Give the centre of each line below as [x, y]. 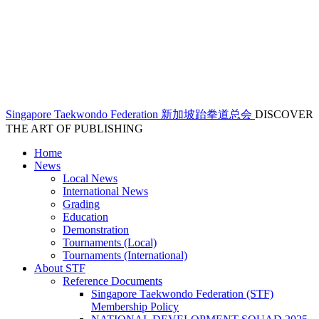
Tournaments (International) [125, 256]
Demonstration [96, 230]
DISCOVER [284, 115]
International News [105, 192]
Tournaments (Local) [110, 243]
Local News [90, 179]
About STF [60, 268]
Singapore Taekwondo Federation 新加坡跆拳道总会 [129, 115]
